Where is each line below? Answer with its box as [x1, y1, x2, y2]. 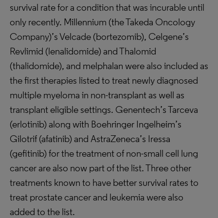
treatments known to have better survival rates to [10, 177, 199, 188]
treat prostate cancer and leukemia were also [10, 191, 183, 203]
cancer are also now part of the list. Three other [10, 162, 191, 174]
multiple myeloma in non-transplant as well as [10, 89, 184, 101]
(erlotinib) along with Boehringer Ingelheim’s [10, 118, 182, 130]
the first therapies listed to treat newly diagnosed [10, 74, 198, 86]
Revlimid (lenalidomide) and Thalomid [10, 45, 156, 57]
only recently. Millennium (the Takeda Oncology [10, 16, 195, 28]
